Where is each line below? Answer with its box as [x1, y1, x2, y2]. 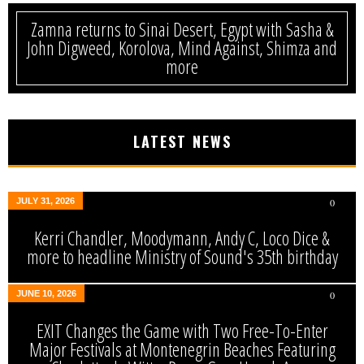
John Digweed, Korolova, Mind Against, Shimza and [27, 35, 337, 61]
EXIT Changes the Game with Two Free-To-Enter [36, 318, 328, 344]
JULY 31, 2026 [16, 196, 75, 206]
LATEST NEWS [132, 131, 232, 152]
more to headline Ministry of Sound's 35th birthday [26, 244, 338, 270]
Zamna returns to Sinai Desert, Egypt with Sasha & [30, 16, 334, 42]
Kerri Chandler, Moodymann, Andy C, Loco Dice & [34, 225, 330, 251]
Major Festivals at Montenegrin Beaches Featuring [28, 336, 336, 362]
